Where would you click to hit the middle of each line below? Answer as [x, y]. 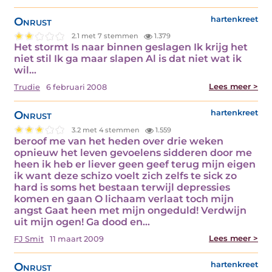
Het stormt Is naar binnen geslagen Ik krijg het [131, 47]
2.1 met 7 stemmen [106, 36]
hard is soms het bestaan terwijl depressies [122, 188]
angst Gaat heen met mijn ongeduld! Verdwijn [130, 211]
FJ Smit [29, 239]
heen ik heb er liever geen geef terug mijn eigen [135, 165]
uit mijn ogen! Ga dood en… [82, 222]
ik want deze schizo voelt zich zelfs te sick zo [125, 176]
